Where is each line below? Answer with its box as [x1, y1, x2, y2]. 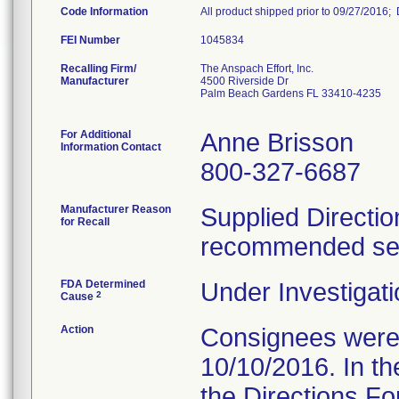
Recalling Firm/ [61, 62, 136, 75]
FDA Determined [61, 278, 145, 290]
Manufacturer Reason [61, 203, 171, 216]
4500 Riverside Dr [200, 75, 289, 87]
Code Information [61, 5, 148, 18]
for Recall [61, 216, 110, 228]
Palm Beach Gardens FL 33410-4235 [200, 87, 381, 100]
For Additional [61, 128, 131, 141]
